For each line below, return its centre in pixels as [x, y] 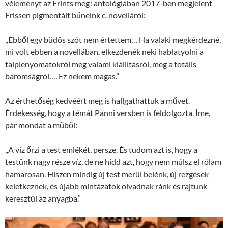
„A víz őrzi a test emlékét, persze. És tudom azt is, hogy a [101, 150]
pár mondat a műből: [41, 125]
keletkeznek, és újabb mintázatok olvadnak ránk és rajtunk [106, 186]
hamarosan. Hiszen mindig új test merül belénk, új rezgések [107, 174]
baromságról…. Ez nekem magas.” [62, 76]
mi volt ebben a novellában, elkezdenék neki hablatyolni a [104, 52]
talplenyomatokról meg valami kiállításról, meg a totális [101, 64]
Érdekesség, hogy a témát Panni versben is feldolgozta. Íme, [108, 113]
